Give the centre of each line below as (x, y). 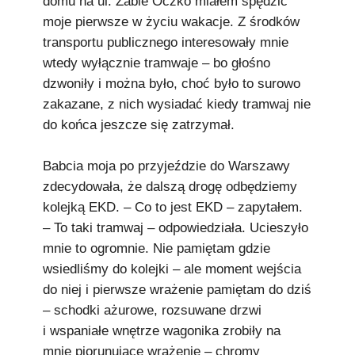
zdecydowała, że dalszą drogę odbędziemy (170, 187)
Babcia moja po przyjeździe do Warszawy (166, 166)
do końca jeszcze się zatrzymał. (139, 125)
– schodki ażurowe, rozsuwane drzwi (152, 310)
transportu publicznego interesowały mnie (166, 42)
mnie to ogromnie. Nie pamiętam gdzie (157, 248)
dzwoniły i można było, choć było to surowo (172, 84)
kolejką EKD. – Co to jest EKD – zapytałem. (173, 207)
